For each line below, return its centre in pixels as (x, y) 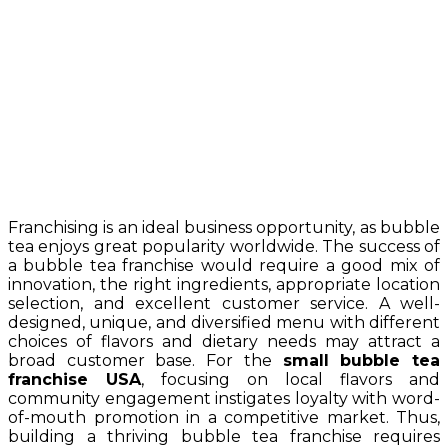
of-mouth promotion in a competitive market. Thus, (224, 417)
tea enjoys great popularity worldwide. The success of (224, 246)
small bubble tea (361, 360)
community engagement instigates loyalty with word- (224, 398)
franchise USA (74, 379)
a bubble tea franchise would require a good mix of (224, 265)
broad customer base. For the (145, 360)
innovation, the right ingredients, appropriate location (224, 284)
